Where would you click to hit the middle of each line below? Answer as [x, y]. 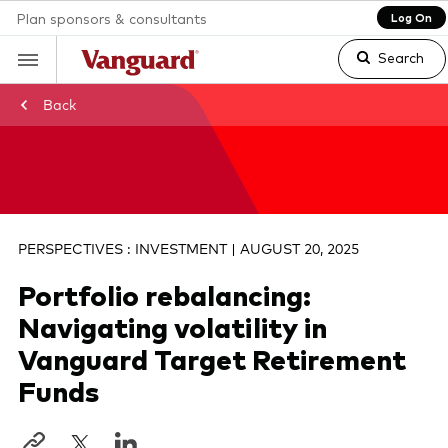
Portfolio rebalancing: [164, 294]
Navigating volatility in [172, 326]
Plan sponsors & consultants [111, 18]
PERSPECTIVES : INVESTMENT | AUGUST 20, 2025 [188, 250]
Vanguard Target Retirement [212, 358]
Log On [411, 17]
